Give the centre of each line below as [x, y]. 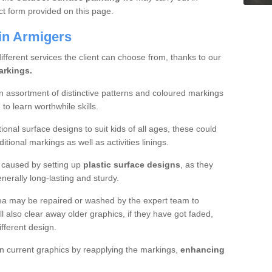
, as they [196, 165]
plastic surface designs [131, 165]
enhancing [202, 250]
